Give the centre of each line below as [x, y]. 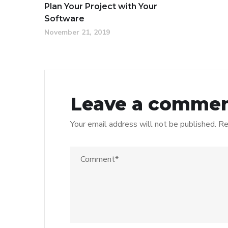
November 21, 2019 [77, 32]
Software [64, 19]
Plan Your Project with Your [101, 6]
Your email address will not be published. [143, 124]
